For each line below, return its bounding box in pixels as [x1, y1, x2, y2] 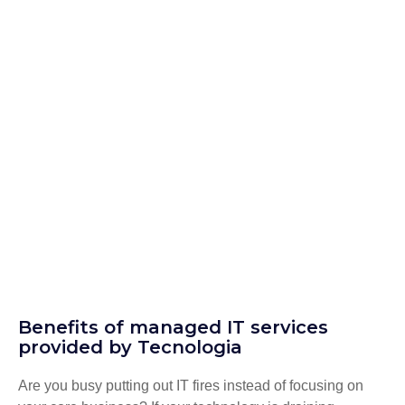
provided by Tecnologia [18, 335, 242, 358]
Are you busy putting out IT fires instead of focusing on [18, 377, 363, 393]
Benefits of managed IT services [18, 316, 328, 338]
